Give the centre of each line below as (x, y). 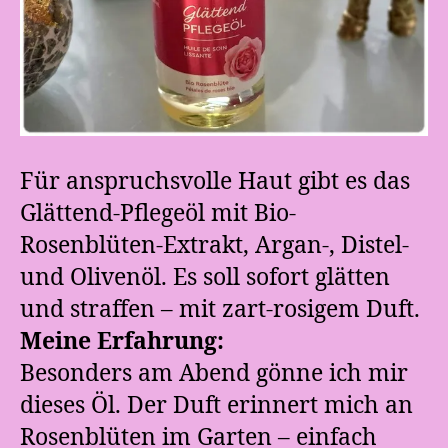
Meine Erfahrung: (122, 341)
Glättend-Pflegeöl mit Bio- (158, 213)
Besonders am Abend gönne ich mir (214, 373)
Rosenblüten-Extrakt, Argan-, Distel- (214, 245)
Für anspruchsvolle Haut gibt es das (215, 181)
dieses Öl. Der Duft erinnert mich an (216, 405)
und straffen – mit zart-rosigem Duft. (220, 309)
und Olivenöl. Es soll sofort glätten (205, 277)
